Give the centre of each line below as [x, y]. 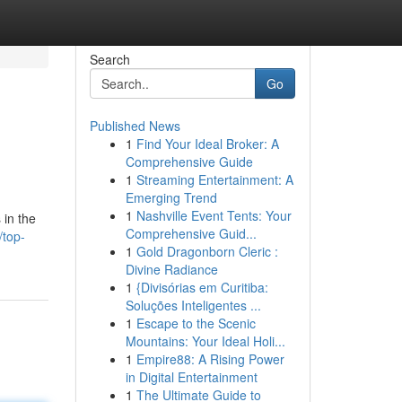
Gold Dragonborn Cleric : [207, 251]
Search [109, 59]
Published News [135, 126]
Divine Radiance [171, 269]
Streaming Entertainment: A [214, 179]
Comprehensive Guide [189, 162]
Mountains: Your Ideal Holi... [205, 341]
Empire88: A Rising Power [210, 359]
